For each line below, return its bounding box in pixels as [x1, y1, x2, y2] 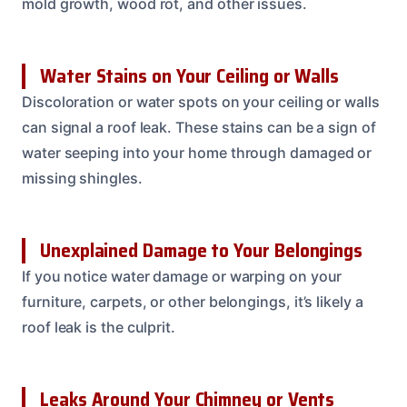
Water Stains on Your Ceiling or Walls [40, 61, 340, 92]
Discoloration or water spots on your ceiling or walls [22, 93, 380, 112]
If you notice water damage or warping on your [22, 267, 342, 286]
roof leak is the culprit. [22, 318, 175, 337]
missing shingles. [22, 169, 143, 188]
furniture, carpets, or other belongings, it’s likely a [22, 293, 363, 312]
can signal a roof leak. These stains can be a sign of [22, 118, 376, 137]
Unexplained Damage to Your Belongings [40, 235, 363, 266]
